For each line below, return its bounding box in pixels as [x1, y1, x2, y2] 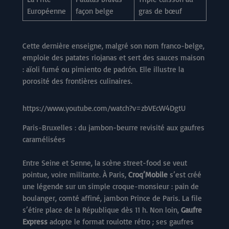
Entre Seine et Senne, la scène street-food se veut [22, 157, 187, 168]
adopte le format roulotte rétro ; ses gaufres [48, 216, 194, 226]
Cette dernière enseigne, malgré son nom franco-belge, [22, 41, 204, 51]
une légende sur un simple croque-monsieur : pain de [22, 181, 199, 191]
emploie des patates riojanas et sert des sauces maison [22, 53, 204, 63]
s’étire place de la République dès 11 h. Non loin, [22, 204, 181, 215]
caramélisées [22, 134, 65, 145]
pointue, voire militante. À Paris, [22, 169, 128, 179]
